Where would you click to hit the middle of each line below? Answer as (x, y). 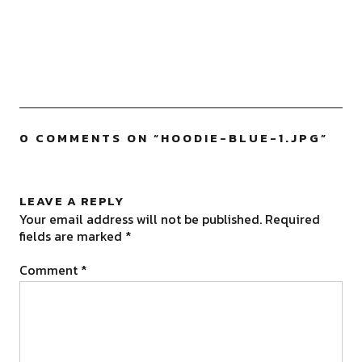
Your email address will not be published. (140, 219)
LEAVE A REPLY (72, 201)
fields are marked (72, 236)
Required (292, 219)
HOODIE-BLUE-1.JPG (240, 138)
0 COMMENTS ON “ (90, 138)
